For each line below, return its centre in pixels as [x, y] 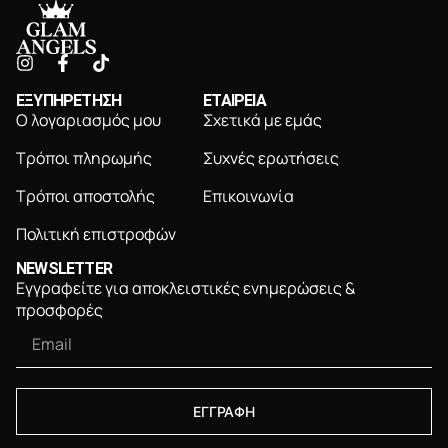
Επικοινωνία [249, 196]
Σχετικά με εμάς [263, 120]
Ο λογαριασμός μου [88, 120]
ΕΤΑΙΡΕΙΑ [234, 101]
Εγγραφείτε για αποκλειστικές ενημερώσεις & [185, 288]
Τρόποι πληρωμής [84, 158]
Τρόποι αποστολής [85, 196]
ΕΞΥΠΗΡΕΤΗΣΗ [69, 101]
